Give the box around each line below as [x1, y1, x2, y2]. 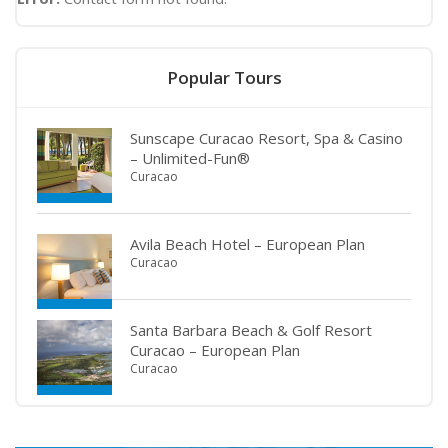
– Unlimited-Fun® [130, 148, 250, 169]
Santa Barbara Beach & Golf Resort [130, 320, 372, 341]
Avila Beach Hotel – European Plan [130, 234, 365, 255]
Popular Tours [166, 66, 282, 90]
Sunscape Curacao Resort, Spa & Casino [130, 128, 403, 149]
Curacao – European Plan [130, 340, 300, 361]
